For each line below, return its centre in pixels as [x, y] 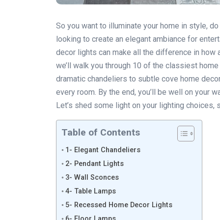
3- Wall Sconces [92, 178]
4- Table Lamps [90, 191]
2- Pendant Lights [94, 164]
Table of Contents [101, 133]
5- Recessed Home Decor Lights [119, 205]
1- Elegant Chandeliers [103, 150]
